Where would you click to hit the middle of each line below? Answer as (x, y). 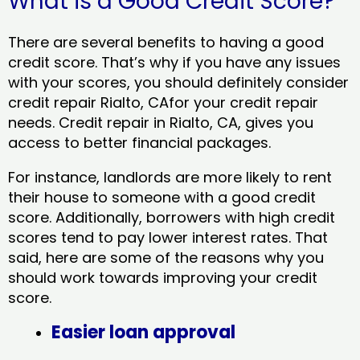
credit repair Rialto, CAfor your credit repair (163, 102)
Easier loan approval (143, 332)
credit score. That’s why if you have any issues (174, 62)
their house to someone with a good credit (162, 197)
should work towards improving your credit (163, 277)
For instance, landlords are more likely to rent (170, 177)
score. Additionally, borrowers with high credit (172, 217)
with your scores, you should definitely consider (178, 82)
